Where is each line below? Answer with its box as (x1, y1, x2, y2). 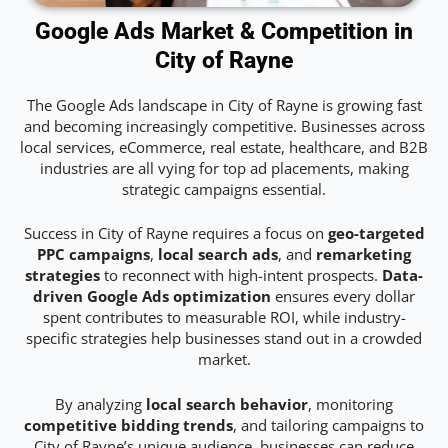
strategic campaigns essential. (122, 179, 326, 200)
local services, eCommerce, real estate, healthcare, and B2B (20, 137, 428, 158)
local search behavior (146, 393, 308, 414)
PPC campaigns (37, 244, 150, 265)
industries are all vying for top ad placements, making (39, 158, 409, 179)
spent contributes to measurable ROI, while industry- (42, 307, 406, 328)
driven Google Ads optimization (33, 286, 271, 307)
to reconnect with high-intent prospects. (100, 265, 382, 286)
